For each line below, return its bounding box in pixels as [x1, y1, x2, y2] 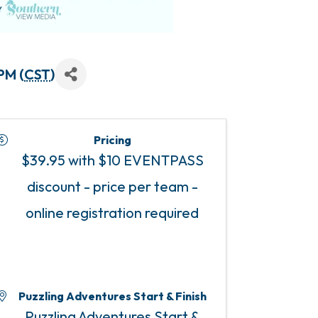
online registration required [26, 204, 199, 222]
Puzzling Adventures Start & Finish [18, 289, 207, 304]
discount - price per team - [26, 177, 198, 196]
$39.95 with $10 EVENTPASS [21, 151, 204, 170]
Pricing [93, 133, 131, 148]
